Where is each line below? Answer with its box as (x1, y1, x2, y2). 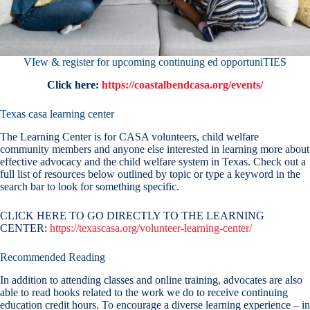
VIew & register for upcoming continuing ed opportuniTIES (24, 56, 286, 69)
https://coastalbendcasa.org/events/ (102, 79, 263, 91)
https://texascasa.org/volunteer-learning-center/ (50, 222, 252, 234)
